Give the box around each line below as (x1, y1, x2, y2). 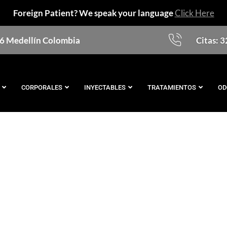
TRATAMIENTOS (147, 83, 197, 91)
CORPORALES (21, 83, 63, 91)
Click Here (174, 8, 214, 18)
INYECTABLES (84, 83, 126, 91)
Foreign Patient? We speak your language (13, 8, 175, 18)
